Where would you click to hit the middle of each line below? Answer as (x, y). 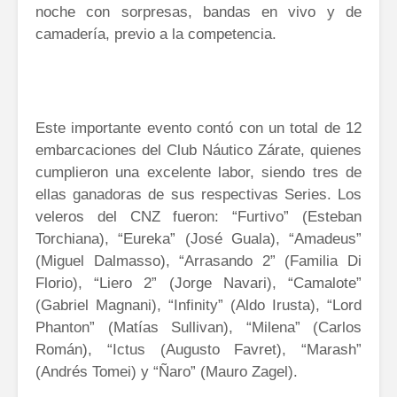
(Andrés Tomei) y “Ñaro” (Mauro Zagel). (167, 371)
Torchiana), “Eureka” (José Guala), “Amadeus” (198, 238)
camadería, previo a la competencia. (156, 34)
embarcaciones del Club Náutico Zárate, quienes (198, 150)
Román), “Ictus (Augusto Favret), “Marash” (198, 349)
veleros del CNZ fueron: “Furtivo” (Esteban (198, 216)
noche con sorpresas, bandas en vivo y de (198, 12)
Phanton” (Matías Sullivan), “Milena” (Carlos (198, 327)
